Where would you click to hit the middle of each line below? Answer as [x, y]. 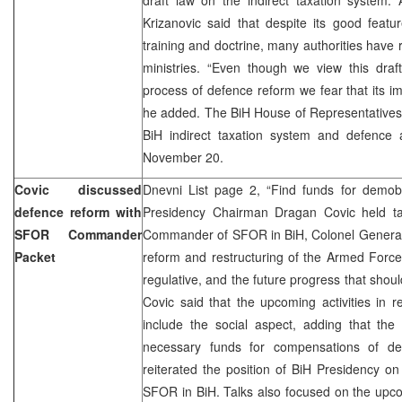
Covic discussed [78, 189]
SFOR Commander [78, 234]
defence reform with [78, 211]
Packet [35, 256]
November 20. [183, 157]
